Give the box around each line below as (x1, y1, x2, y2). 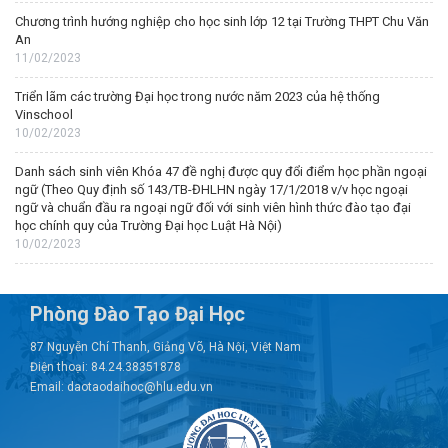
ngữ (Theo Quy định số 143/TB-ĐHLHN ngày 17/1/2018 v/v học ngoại (15, 182, 408, 197)
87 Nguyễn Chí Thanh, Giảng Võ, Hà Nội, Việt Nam (30, 340, 301, 354)
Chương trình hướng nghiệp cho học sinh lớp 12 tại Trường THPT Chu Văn (15, 14, 429, 29)
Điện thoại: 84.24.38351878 (30, 360, 181, 374)
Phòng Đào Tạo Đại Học (30, 302, 245, 326)
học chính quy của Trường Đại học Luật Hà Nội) (15, 218, 282, 233)
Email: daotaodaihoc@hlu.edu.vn (30, 380, 213, 394)
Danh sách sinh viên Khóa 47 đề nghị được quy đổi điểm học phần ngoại (15, 164, 427, 179)
